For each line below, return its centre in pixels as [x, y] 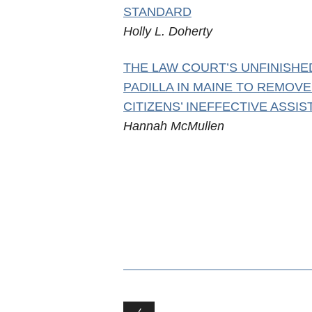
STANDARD [157, 12]
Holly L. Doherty [167, 31]
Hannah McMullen [173, 126]
